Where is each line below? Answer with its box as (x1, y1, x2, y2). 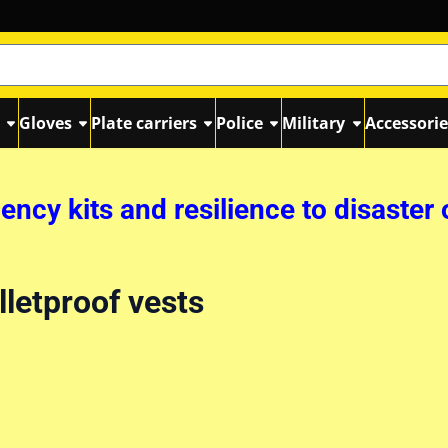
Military (282, 112, 346, 134)
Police (216, 112, 264, 134)
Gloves (19, 112, 73, 134)
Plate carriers (91, 112, 198, 134)
